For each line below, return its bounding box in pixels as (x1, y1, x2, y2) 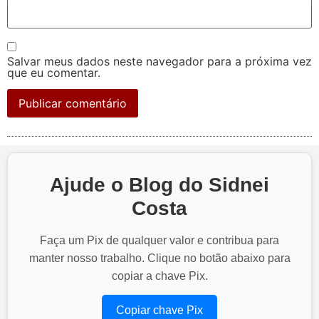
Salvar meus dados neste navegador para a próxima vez (7, 54, 312, 69)
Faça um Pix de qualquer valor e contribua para (40, 234, 279, 247)
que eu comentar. (7, 66, 100, 80)
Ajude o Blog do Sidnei (50, 174, 269, 197)
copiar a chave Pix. (111, 270, 208, 283)
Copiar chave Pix (116, 304, 203, 317)
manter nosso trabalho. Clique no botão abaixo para (28, 252, 291, 265)
